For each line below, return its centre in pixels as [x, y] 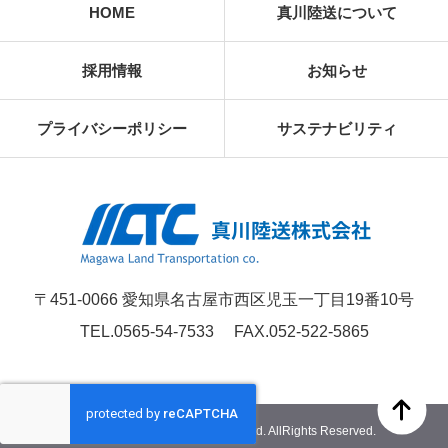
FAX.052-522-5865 [291, 331]
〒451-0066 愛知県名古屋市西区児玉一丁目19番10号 [224, 299]
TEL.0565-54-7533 [146, 331]
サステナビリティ [336, 128]
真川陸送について [336, 12]
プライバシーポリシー [112, 128]
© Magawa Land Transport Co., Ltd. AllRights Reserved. [224, 430]
